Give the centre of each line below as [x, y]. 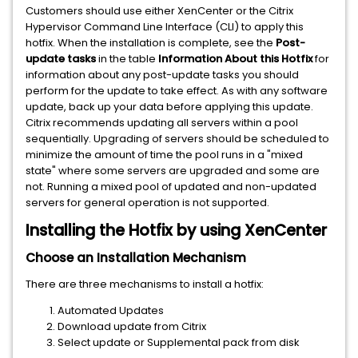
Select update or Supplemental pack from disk [179, 342]
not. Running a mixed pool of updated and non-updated [171, 187]
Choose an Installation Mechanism [136, 258]
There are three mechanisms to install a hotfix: [145, 284]
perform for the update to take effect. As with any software [177, 91]
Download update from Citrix [132, 326]
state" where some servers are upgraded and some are [173, 171]
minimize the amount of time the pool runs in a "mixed [164, 155]
